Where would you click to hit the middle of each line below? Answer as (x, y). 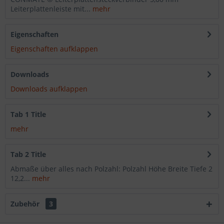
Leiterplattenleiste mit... (50, 9)
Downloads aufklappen (49, 89)
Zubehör (26, 204)
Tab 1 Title (28, 114)
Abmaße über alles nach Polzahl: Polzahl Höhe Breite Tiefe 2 (111, 169)
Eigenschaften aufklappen (54, 49)
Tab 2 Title (28, 154)
